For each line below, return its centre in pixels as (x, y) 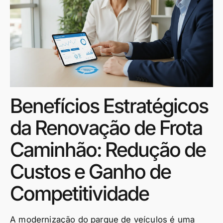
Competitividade (79, 193)
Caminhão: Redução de (108, 149)
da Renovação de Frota (106, 127)
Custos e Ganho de (90, 171)
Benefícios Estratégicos (109, 106)
